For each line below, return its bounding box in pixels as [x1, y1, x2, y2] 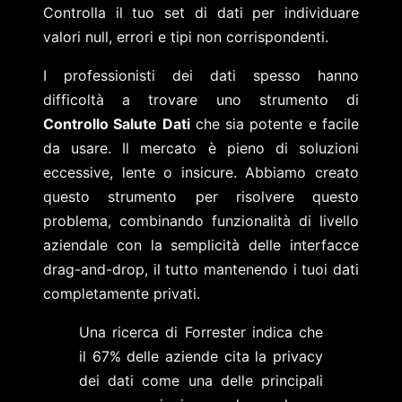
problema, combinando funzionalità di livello [43, 211, 359, 230]
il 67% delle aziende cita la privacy [79, 346, 323, 365]
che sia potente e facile [189, 114, 360, 133]
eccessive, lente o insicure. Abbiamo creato [43, 162, 359, 181]
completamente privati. [43, 284, 200, 302]
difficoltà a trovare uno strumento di [43, 90, 359, 109]
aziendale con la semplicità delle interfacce [43, 235, 359, 254]
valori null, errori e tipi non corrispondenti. [43, 27, 328, 46]
